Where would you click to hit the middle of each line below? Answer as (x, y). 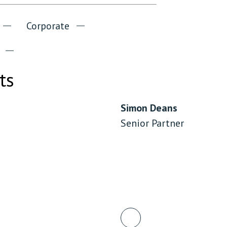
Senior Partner (152, 123)
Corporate (48, 26)
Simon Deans (149, 108)
